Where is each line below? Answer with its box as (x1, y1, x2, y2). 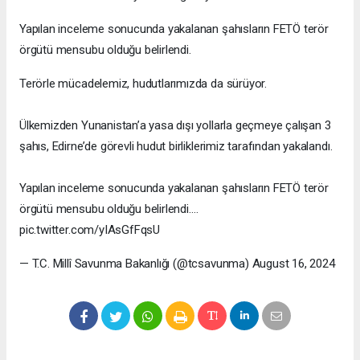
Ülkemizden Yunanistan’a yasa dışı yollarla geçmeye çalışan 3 (19, 118, 331, 133)
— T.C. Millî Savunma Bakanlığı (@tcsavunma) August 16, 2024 (19, 256, 335, 272)
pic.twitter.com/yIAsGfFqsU (19, 223, 161, 238)
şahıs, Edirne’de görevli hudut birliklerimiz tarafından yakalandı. (19, 139, 333, 154)
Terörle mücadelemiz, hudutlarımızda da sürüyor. (19, 76, 267, 92)
